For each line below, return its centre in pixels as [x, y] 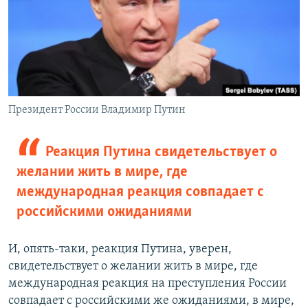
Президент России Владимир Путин [97, 110]
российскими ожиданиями [104, 212]
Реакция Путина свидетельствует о [161, 152]
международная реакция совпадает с [140, 192]
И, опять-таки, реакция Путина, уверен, [120, 249]
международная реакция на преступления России [147, 283]
